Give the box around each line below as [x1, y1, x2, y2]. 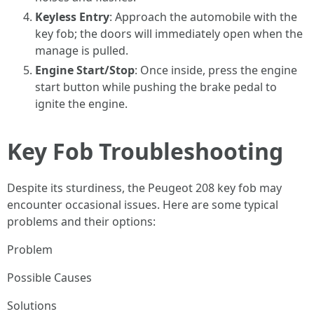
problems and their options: [7, 214, 156, 229]
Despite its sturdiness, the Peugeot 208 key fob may [7, 180, 282, 196]
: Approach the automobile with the [109, 9, 297, 25]
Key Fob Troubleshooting [7, 136, 283, 166]
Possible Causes [7, 270, 92, 285]
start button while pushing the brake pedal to [35, 79, 277, 95]
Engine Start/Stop [35, 62, 135, 78]
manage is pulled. [35, 43, 128, 58]
